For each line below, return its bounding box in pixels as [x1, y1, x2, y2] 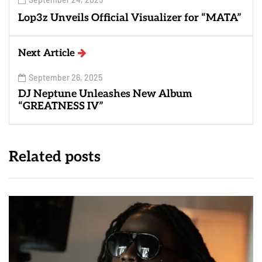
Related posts [9, 148, 101, 166]
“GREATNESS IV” [18, 100, 104, 113]
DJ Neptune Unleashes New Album [18, 88, 195, 101]
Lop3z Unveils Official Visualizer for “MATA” [18, 12, 242, 25]
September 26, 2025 [29, 73, 102, 83]
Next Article [18, 47, 75, 60]
